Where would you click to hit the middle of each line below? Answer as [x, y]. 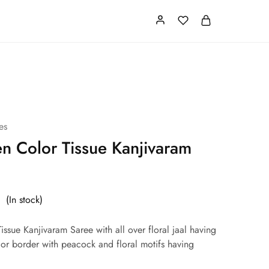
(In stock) [24, 200]
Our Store [52, 15]
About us [106, 15]
